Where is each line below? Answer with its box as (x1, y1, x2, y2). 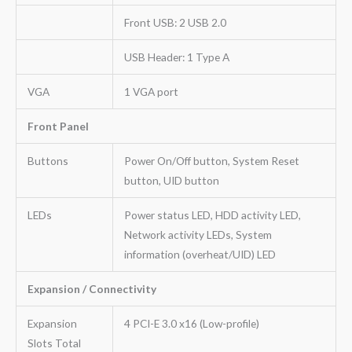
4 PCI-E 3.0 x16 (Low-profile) (123, 316, 259, 330)
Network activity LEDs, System (123, 227, 272, 241)
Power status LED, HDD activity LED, (123, 207, 301, 222)
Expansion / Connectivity (27, 281, 156, 295)
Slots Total (27, 335, 81, 350)
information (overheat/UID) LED (123, 247, 276, 261)
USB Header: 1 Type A (123, 49, 229, 64)
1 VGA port (123, 84, 178, 98)
